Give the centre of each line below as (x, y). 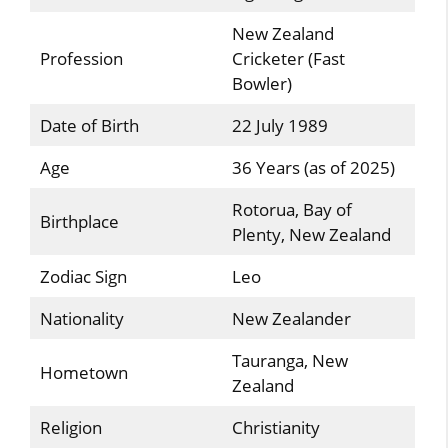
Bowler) (261, 83)
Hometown (83, 372)
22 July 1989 (279, 125)
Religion (70, 427)
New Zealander (291, 318)
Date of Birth (89, 125)
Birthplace (79, 221)
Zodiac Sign (83, 276)
